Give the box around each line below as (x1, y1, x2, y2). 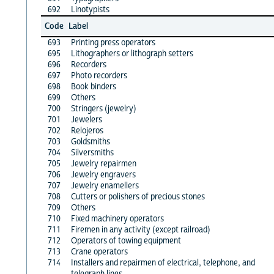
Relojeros (70, 125, 103, 136)
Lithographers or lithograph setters (70, 48, 193, 59)
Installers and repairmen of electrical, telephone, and (70, 257, 255, 268)
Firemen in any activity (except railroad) (70, 224, 210, 235)
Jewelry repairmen (70, 158, 136, 169)
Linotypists (70, 4, 109, 15)
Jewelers (70, 114, 102, 125)
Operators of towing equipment (70, 235, 181, 246)
